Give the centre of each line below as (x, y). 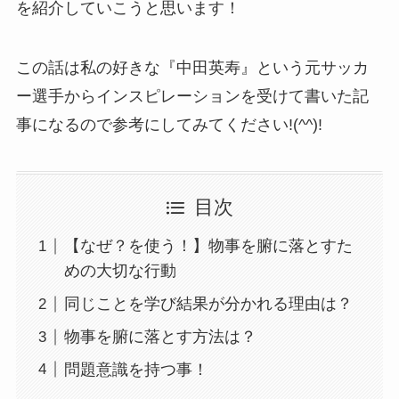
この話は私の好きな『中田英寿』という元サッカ (192, 68)
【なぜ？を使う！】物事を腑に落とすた (208, 246)
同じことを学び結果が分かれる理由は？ (208, 304)
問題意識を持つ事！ (136, 370)
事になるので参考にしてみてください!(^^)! (169, 125)
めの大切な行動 (120, 271)
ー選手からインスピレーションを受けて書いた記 (192, 97)
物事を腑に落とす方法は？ (160, 337)
